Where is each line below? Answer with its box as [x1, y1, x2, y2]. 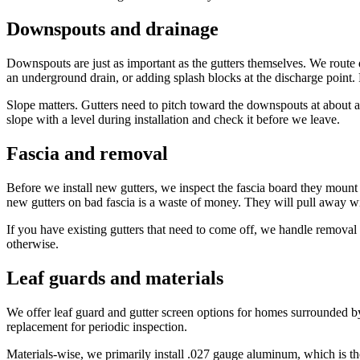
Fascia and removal [6, 143, 168, 165]
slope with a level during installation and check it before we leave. [6, 112, 340, 127]
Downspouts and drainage [6, 18, 219, 40]
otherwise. [6, 237, 59, 252]
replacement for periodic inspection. [6, 319, 187, 333]
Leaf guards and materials [6, 267, 223, 288]
